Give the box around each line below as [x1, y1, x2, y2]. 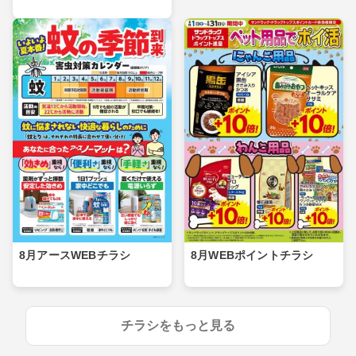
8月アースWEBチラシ [19, 249, 131, 262]
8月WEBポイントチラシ [191, 249, 314, 262]
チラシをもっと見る [121, 319, 235, 333]
